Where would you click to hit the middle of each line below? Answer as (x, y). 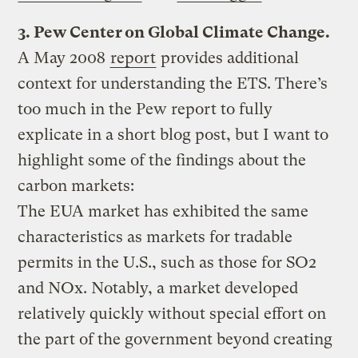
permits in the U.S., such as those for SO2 (167, 262)
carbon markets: (76, 185)
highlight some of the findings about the (162, 160)
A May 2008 (64, 58)
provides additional (228, 58)
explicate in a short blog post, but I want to (173, 134)
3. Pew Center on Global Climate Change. (174, 32)
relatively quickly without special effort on (172, 313)
